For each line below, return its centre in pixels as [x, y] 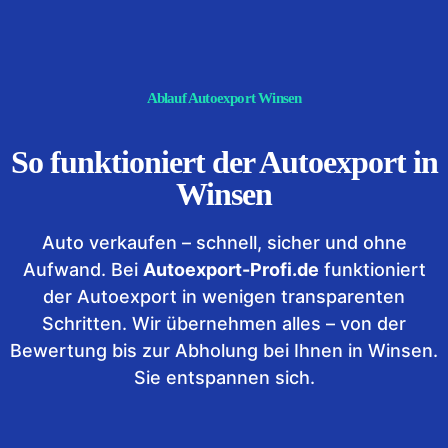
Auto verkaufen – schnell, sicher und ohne [224, 242]
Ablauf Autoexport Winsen [224, 98]
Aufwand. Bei [82, 269]
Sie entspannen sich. [224, 377]
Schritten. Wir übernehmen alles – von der [224, 323]
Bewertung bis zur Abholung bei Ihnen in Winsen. [224, 350]
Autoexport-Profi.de [230, 269]
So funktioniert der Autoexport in [224, 162]
